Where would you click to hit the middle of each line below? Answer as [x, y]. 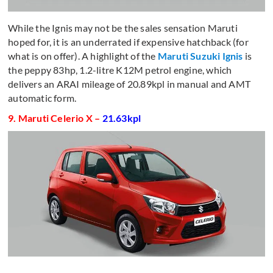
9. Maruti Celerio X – [55, 118]
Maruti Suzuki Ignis [200, 56]
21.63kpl [122, 118]
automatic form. [42, 98]
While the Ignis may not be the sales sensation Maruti [123, 28]
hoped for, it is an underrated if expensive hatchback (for [128, 42]
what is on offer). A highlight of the [83, 56]
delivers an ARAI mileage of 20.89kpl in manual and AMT [129, 84]
